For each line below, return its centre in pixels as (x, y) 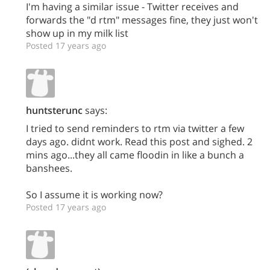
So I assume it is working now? (94, 195)
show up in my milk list (77, 33)
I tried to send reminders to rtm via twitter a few (135, 128)
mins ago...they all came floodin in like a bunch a (135, 155)
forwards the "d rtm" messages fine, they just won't (142, 20)
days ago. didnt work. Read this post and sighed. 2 (139, 142)
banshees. (49, 168)
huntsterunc (54, 110)
